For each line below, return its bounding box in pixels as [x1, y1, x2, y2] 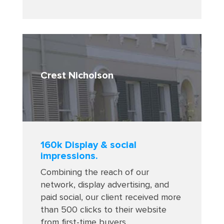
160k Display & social [40, 140, 136, 150]
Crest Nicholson [40, 70, 113, 80]
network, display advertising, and [40, 180, 169, 190]
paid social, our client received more [40, 193, 181, 202]
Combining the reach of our [40, 168, 149, 177]
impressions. [40, 151, 98, 161]
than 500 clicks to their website [40, 205, 166, 215]
